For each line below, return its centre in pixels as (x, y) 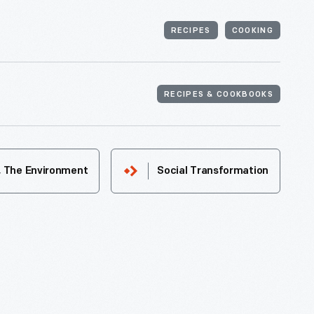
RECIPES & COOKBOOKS (218, 95)
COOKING (252, 32)
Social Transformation (213, 172)
